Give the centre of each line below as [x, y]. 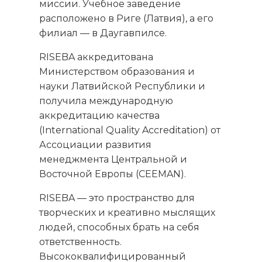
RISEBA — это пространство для [117, 198]
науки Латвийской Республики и [123, 87]
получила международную [106, 101]
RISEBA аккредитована [96, 57]
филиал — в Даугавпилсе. [103, 33]
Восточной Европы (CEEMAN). [113, 174]
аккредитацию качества [100, 116]
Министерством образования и [117, 72]
